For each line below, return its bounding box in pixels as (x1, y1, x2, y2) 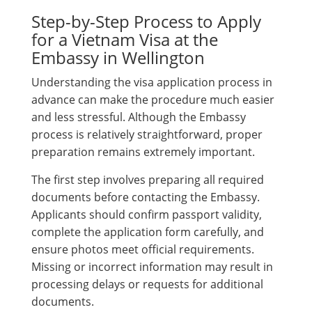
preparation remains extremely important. (31, 143, 255, 159)
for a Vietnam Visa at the (31, 27, 218, 51)
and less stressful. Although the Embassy (31, 109, 246, 125)
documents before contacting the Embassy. (31, 189, 260, 205)
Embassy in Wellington (31, 45, 205, 69)
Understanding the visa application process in (31, 74, 272, 90)
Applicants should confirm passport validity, (31, 206, 262, 222)
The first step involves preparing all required (31, 171, 264, 187)
